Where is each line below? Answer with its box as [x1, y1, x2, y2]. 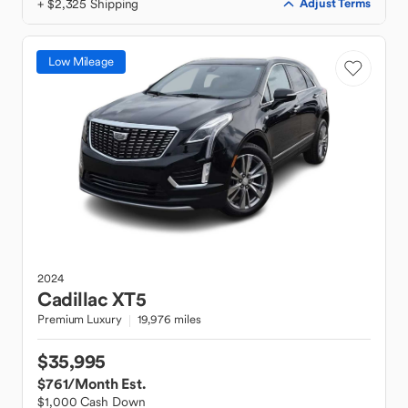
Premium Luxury [37, 311, 122, 327]
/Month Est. [67, 374, 146, 393]
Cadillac [37, 287, 107, 311]
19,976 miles [137, 311, 201, 327]
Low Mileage [48, 54, 114, 69]
